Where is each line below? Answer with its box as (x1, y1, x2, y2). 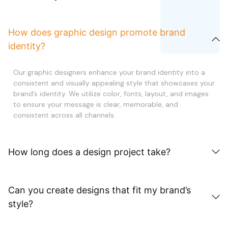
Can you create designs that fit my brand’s (8, 184, 191, 195)
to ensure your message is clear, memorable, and (13, 99, 178, 109)
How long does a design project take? (8, 146, 170, 157)
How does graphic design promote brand (8, 26, 185, 38)
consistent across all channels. (13, 110, 116, 120)
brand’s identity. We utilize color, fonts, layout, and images (13, 89, 209, 98)
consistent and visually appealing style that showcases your (13, 78, 215, 88)
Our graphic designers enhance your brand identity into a (13, 67, 205, 77)
